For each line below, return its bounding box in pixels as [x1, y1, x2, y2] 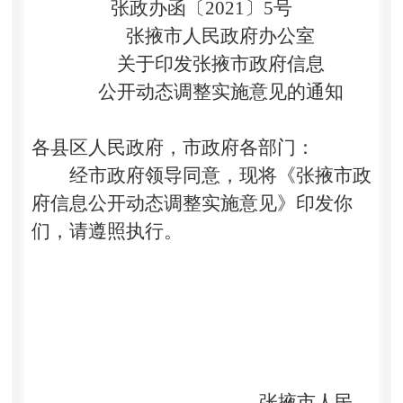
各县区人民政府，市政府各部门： [31, 136, 315, 158]
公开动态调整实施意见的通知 [97, 80, 344, 103]
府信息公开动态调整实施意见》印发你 [31, 192, 353, 214]
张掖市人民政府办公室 [126, 24, 315, 47]
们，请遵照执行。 [31, 219, 183, 242]
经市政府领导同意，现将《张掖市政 [68, 164, 372, 186]
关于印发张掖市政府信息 [116, 52, 325, 75]
